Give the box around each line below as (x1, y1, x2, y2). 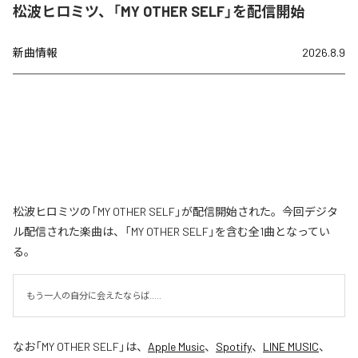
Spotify (216, 339, 252, 353)
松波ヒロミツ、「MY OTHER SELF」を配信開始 (13, 2, 304, 20)
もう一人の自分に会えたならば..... (26, 289, 161, 300)
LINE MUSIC (263, 339, 319, 353)
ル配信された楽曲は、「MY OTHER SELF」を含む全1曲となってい (13, 224, 330, 238)
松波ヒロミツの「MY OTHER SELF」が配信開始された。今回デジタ (13, 204, 338, 218)
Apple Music (148, 339, 205, 353)
